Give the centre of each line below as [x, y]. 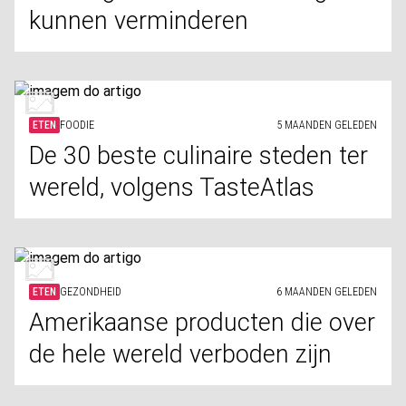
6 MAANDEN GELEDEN [327, 292]
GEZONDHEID [91, 292]
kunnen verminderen [139, 21]
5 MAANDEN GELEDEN [327, 125]
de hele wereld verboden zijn [180, 354]
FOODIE [77, 125]
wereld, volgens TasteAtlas [172, 188]
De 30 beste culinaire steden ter [198, 156]
